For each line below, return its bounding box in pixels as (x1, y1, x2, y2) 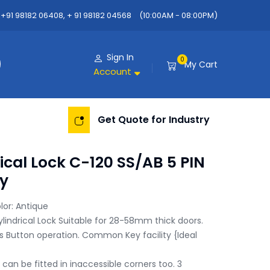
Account (93, 65, 131, 78)
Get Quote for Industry (98, 113, 210, 127)
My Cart (184, 58, 218, 71)
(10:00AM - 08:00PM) (139, 10, 218, 21)
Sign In (107, 51, 134, 63)
